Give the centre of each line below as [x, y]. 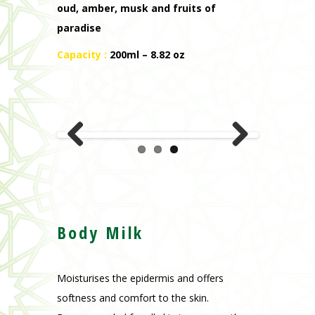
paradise [79, 28]
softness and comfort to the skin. [133, 298]
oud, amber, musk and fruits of [136, 8]
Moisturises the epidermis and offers [140, 278]
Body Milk [100, 233]
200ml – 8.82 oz [147, 55]
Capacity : [83, 55]
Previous [86, 161]
